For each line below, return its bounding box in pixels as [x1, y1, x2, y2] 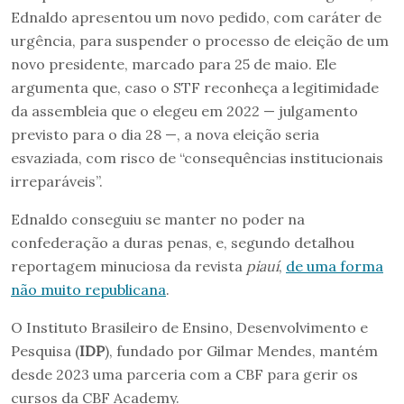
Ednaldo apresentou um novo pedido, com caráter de [11, 8, 381, 27]
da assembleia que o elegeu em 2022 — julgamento [11, 102, 358, 121]
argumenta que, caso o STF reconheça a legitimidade [11, 78, 379, 97]
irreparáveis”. [11, 172, 103, 191]
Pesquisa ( [11, 342, 79, 361]
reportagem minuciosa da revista [11, 257, 246, 276]
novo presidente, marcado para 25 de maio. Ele [11, 55, 336, 74]
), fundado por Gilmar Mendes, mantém [105, 342, 378, 361]
